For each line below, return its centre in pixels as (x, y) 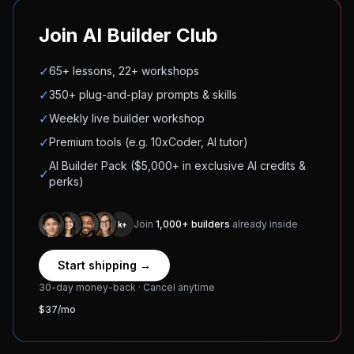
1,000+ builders (193, 224)
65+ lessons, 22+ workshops (124, 71)
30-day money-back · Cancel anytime (127, 287)
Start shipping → (104, 265)
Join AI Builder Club (128, 35)
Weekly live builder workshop (127, 118)
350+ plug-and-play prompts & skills (143, 94)
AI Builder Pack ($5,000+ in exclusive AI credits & (177, 166)
